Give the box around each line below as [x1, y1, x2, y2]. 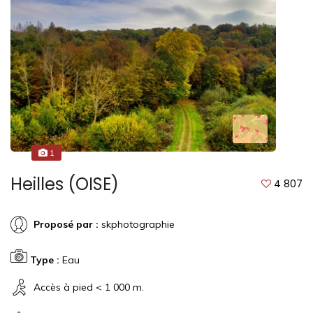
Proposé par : [34, 217, 99, 231]
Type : [30, 253, 59, 266]
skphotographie [99, 217, 175, 231]
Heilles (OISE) [10, 172, 119, 196]
